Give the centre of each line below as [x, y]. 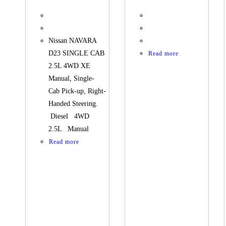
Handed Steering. [75, 104]
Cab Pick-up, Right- [77, 91]
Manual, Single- [72, 79]
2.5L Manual [69, 129]
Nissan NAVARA [73, 41]
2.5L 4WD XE [70, 66]
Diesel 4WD [71, 117]
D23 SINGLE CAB [77, 53]
